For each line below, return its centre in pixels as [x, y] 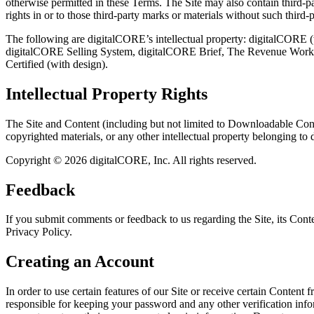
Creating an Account [80, 262]
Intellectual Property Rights [107, 94]
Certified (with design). [57, 64]
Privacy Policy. [39, 232]
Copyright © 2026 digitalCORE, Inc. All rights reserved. [131, 160]
